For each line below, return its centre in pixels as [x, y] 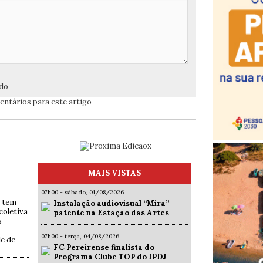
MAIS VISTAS [114, 173]
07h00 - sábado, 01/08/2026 [82, 193]
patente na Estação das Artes [111, 213]
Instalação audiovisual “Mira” [111, 204]
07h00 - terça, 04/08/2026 [80, 237]
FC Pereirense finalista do [104, 248]
